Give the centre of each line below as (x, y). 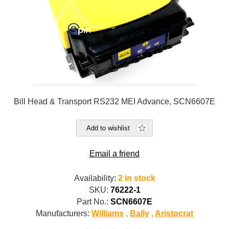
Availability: (95, 178)
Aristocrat (174, 213)
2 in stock (136, 178)
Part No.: (93, 201)
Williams (108, 213)
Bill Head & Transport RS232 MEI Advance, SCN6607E (114, 101)
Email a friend (114, 153)
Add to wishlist (108, 128)
